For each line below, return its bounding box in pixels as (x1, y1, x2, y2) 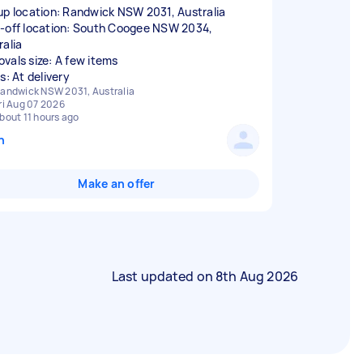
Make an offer (78, 176, 156, 191)
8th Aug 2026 (216, 267, 298, 285)
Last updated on (111, 267, 216, 285)
